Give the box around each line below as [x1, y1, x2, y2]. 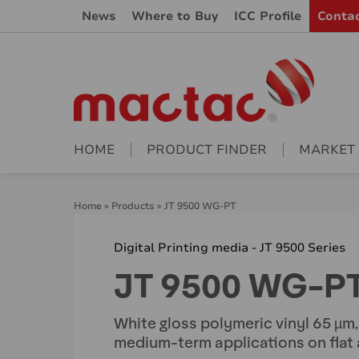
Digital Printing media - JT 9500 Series [114, 240, 345, 256]
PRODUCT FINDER [147, 141, 267, 159]
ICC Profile [234, 8, 301, 24]
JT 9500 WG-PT [164, 200, 236, 213]
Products [111, 200, 155, 213]
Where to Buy [131, 8, 218, 24]
